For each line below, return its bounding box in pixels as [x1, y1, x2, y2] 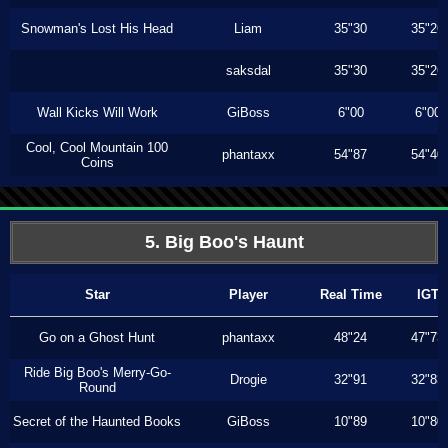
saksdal [225, 63, 271, 78]
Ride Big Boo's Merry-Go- [23, 365, 171, 380]
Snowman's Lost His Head [21, 21, 173, 36]
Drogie [229, 372, 267, 387]
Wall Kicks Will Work [36, 105, 158, 120]
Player [228, 287, 268, 302]
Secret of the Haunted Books [13, 414, 181, 429]
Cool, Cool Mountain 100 [26, 140, 168, 155]
